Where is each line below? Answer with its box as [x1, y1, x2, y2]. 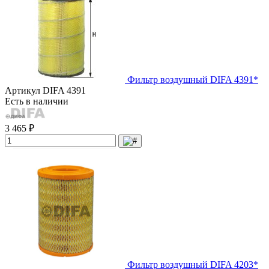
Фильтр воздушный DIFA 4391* [127, 74, 258, 85]
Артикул [5, 85, 43, 95]
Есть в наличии [5, 95, 68, 106]
